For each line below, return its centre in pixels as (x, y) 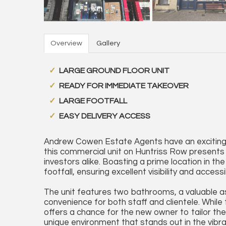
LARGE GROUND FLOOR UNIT (114, 71)
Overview (66, 43)
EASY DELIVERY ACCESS (105, 116)
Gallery (108, 43)
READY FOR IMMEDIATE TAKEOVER (124, 86)
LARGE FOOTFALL (93, 101)
